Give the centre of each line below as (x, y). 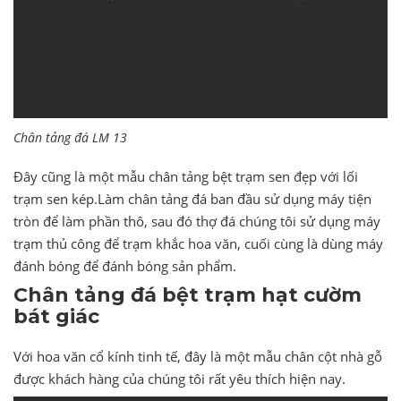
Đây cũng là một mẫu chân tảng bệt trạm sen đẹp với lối (186, 177)
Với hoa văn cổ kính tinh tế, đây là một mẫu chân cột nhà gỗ (198, 356)
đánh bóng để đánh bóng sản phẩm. (125, 266)
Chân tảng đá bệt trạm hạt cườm (188, 294)
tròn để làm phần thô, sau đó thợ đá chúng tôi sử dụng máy (197, 222)
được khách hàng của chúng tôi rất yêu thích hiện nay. (179, 378)
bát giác (56, 316)
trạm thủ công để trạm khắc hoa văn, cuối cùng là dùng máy (198, 244)
